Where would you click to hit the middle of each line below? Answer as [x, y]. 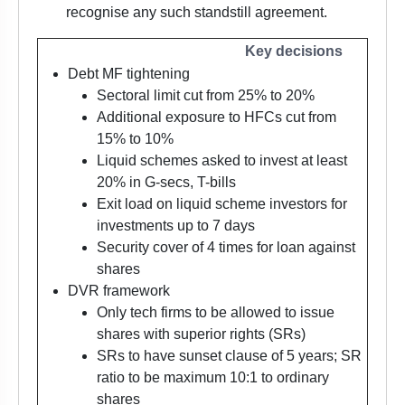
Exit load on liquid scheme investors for [222, 204]
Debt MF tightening [129, 74]
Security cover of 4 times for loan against [226, 248]
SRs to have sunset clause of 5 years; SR [229, 356]
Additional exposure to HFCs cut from [217, 118]
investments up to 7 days [176, 226]
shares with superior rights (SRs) [201, 334]
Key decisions [294, 52]
